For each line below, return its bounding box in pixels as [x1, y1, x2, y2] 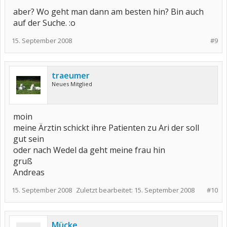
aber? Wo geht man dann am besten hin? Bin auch [13, 6, 204, 17]
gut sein [13, 133, 44, 144]
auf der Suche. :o [13, 17, 75, 28]
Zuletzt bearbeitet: [76, 185, 134, 195]
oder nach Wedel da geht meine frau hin [13, 144, 165, 156]
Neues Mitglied [52, 80, 92, 88]
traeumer [52, 70, 90, 81]
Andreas [13, 167, 45, 178]
